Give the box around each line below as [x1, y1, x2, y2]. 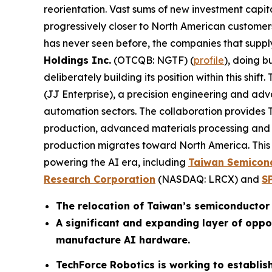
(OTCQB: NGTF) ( [111, 54, 194, 67]
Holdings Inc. [44, 54, 111, 67]
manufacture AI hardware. [56, 234, 190, 246]
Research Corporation [44, 173, 155, 186]
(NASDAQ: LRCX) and [155, 173, 262, 186]
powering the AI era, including [44, 156, 188, 169]
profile [194, 54, 224, 67]
